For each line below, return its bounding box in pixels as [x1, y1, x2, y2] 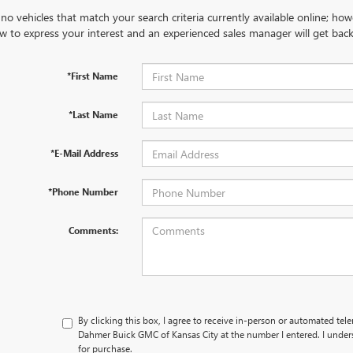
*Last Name [68, 108, 118, 121]
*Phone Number [47, 185, 118, 198]
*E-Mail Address [50, 147, 118, 159]
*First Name [66, 69, 118, 82]
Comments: [68, 224, 118, 236]
